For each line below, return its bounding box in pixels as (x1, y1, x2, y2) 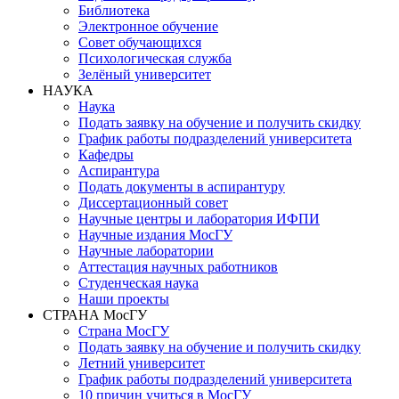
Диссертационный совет (78, 195, 228, 210)
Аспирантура (78, 163, 159, 178)
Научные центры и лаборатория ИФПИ (78, 211, 320, 226)
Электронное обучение (78, 19, 218, 34)
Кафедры (78, 147, 134, 162)
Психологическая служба (78, 51, 232, 66)
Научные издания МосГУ (78, 227, 232, 242)
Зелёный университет (78, 67, 211, 82)
